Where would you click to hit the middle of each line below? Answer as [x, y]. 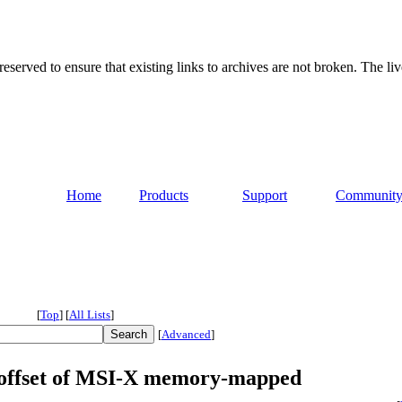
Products [164, 196]
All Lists [90, 315]
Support [265, 196]
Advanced [186, 335]
